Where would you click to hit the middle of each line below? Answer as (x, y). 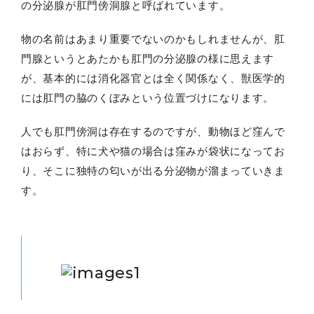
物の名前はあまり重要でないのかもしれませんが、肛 (153, 39)
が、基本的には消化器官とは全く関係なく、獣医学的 (153, 78)
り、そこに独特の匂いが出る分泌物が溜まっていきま (153, 170)
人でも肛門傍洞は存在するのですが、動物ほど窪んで (153, 131)
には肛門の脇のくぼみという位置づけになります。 (148, 97)
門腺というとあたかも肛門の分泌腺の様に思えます (148, 58)
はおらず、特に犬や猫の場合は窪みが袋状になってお (153, 151)
